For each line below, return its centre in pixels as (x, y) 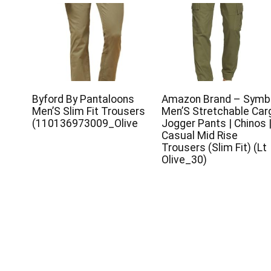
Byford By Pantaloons (83, 99)
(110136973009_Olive (85, 123)
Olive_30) (184, 159)
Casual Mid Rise (199, 135)
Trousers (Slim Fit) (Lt (214, 147)
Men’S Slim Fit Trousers (88, 111)
